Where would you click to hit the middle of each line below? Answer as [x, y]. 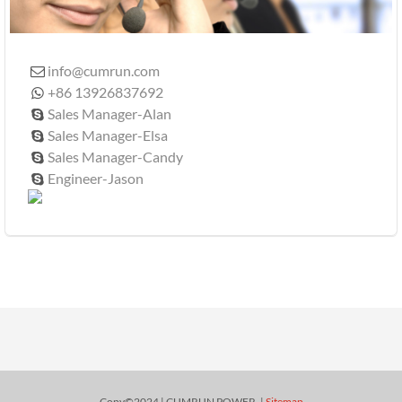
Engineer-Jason [96, 178]
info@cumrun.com [104, 70]
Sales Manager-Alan [110, 113]
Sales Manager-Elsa [108, 135]
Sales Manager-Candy [116, 156]
